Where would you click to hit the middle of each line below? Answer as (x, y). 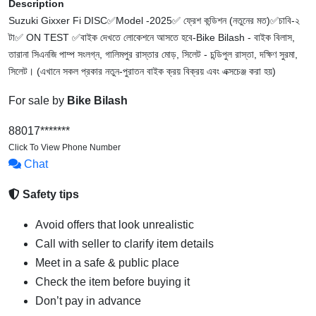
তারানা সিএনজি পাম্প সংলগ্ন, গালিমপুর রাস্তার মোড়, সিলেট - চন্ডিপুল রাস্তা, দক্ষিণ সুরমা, (153, 55)
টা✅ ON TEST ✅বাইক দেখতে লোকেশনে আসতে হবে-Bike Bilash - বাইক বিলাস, (152, 38)
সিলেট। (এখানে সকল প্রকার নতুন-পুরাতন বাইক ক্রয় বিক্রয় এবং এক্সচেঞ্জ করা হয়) (142, 72)
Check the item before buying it (113, 282)
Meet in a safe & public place (107, 263)
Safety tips (49, 195)
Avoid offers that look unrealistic (115, 225)
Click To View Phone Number (65, 148)
